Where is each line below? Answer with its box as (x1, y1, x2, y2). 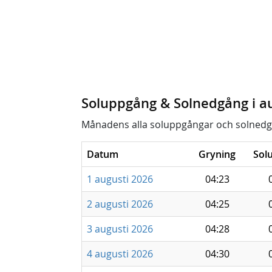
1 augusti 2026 (87, 172, 153, 186)
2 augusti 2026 (87, 197, 153, 211)
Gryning (199, 148, 236, 161)
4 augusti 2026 (87, 247, 153, 260)
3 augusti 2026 (87, 222, 153, 236)
